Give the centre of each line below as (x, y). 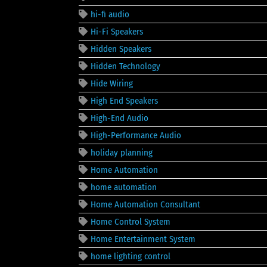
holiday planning (122, 152)
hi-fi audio (110, 14)
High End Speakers (124, 100)
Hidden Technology (125, 66)
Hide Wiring (112, 83)
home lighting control (131, 256)
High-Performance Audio (136, 135)
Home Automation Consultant (145, 204)
